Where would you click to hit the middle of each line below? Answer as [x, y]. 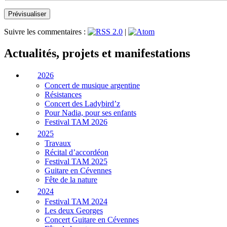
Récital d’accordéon [77, 153]
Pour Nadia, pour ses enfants [90, 112]
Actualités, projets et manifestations [97, 53]
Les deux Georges [74, 210]
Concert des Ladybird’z [82, 103]
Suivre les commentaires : [46, 32]
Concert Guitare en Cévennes [92, 219]
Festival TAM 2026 [76, 122]
